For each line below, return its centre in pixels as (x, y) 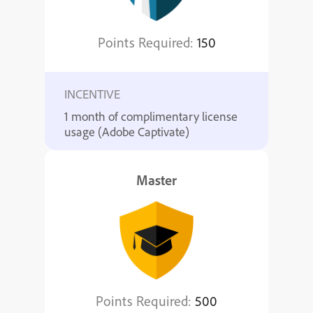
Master (156, 180)
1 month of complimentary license (151, 116)
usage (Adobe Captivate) (127, 132)
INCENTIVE (92, 94)
